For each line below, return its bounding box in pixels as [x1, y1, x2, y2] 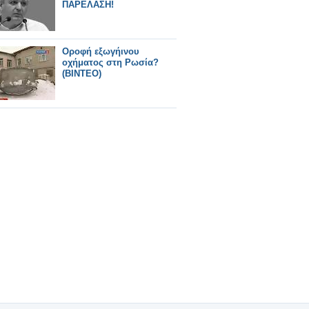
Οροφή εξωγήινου [62, 46, 139, 57]
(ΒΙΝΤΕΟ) [62, 68, 101, 79]
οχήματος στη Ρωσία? [62, 57, 159, 68]
